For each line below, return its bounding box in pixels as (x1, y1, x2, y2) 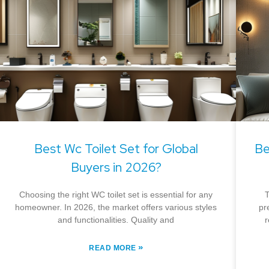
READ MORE (89, 243, 139, 252)
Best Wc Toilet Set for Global (34, 140, 198, 157)
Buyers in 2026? (70, 159, 162, 175)
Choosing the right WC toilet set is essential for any (19, 189, 213, 199)
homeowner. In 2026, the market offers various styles (15, 202, 217, 212)
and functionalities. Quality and (58, 214, 175, 225)
